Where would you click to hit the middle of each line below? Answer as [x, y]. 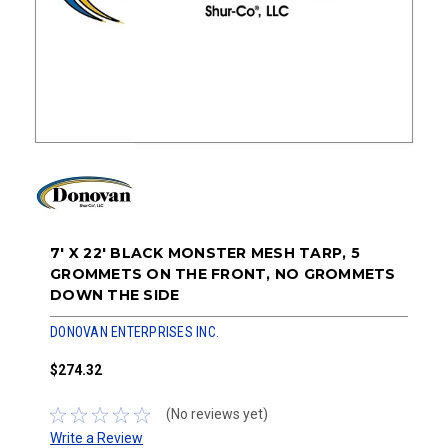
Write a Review [96, 437]
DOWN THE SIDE [115, 295]
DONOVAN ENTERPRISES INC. [134, 331]
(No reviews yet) [216, 414]
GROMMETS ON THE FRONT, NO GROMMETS [223, 274]
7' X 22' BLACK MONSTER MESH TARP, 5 [205, 253]
